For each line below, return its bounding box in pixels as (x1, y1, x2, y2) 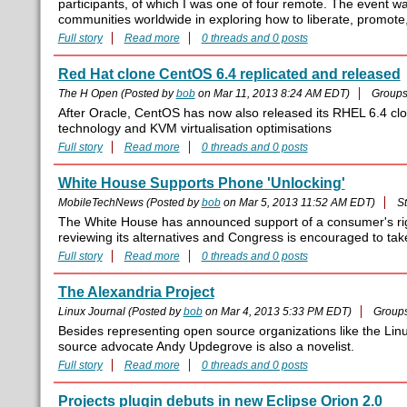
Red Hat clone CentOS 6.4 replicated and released (57, 66, 401, 83)
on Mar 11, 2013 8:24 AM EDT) (194, 87, 350, 101)
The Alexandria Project (57, 284, 214, 301)
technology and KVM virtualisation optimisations (57, 122, 332, 136)
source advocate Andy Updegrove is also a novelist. (57, 340, 354, 354)
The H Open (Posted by (57, 87, 176, 101)
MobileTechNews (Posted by (57, 196, 202, 210)
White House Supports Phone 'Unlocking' (57, 175, 345, 192)
